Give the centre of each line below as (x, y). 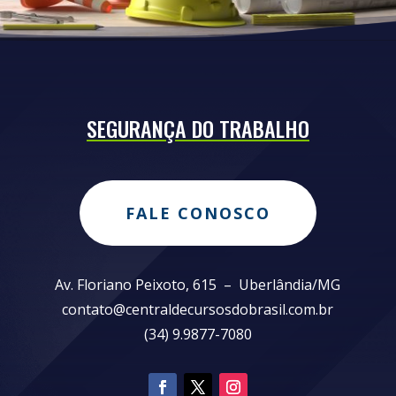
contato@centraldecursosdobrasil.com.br (198, 309)
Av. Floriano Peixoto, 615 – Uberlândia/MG (198, 284)
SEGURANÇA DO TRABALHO (198, 128)
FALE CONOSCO (198, 213)
